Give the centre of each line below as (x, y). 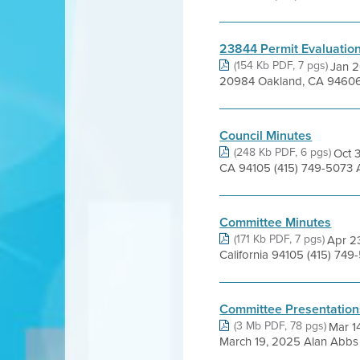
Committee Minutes (276, 222)
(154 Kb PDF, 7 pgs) (281, 65)
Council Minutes (266, 135)
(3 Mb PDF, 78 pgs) (280, 325)
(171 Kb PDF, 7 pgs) (280, 239)
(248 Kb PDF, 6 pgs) (283, 152)
